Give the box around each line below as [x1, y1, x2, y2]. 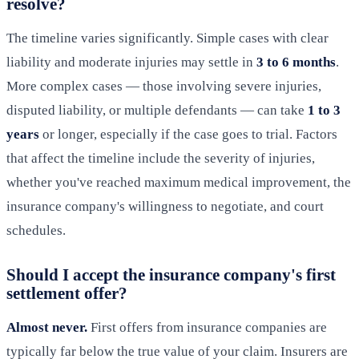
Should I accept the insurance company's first [6, 265, 336, 284]
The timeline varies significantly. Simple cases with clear [6, 30, 329, 46]
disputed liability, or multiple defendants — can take [6, 103, 308, 119]
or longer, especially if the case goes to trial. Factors [39, 127, 337, 143]
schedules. [6, 223, 66, 239]
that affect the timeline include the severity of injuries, [6, 151, 315, 167]
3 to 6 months [256, 54, 336, 71]
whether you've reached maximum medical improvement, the [6, 175, 351, 191]
